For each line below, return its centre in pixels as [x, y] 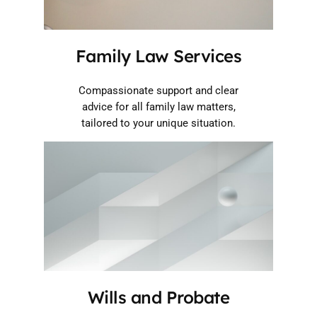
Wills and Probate [158, 297]
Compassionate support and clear [158, 91]
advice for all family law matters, [158, 107]
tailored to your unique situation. [158, 123]
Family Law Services [158, 56]
